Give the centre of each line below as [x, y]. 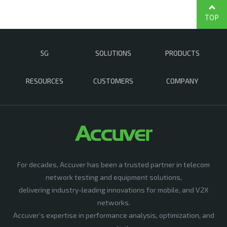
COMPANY [182, 81]
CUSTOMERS [113, 81]
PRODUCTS [182, 53]
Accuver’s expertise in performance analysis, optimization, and [113, 215]
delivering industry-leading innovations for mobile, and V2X [113, 190]
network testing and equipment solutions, [113, 177]
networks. [113, 203]
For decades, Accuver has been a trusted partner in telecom [113, 165]
